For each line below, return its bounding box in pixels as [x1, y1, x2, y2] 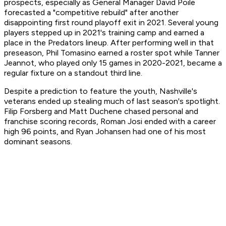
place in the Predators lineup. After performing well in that [4, 38, 214, 48]
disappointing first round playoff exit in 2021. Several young [4, 18, 218, 28]
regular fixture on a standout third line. [4, 68, 144, 78]
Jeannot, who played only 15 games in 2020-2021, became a [4, 58, 222, 68]
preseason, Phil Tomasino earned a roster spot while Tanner [4, 48, 219, 58]
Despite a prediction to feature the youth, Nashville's [4, 86, 197, 96]
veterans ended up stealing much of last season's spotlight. [4, 96, 220, 106]
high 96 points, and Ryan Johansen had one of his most [4, 127, 206, 137]
